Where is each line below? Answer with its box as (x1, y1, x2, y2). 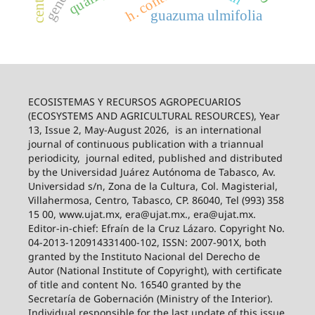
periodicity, (27, 151, 86, 165)
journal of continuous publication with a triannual (27, 137, 264, 151)
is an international (172, 123, 262, 137)
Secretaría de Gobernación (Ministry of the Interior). (27, 292, 273, 306)
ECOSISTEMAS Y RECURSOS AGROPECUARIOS (27, 95, 241, 109)
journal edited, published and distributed (85, 151, 283, 165)
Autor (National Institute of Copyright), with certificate (27, 264, 282, 278)
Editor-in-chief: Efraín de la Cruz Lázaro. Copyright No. (27, 221, 285, 236)
